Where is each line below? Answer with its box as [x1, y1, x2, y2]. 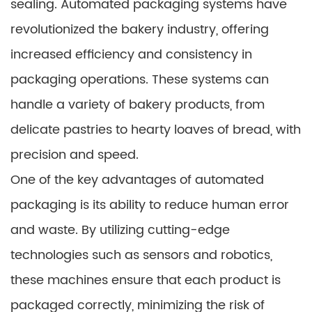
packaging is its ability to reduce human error [10, 194, 289, 215]
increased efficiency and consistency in [10, 44, 252, 65]
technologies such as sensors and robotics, [10, 244, 272, 265]
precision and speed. [10, 144, 139, 165]
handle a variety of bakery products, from [10, 94, 265, 115]
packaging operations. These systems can [10, 69, 269, 90]
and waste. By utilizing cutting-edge [10, 219, 230, 240]
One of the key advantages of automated [10, 169, 264, 190]
